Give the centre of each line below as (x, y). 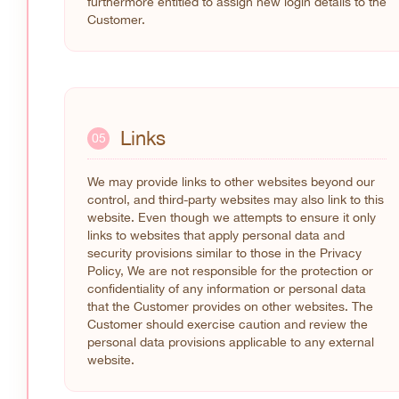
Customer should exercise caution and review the (228, 325)
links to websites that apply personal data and (216, 236)
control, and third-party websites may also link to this (236, 200)
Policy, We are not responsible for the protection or (230, 271)
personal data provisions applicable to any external (231, 342)
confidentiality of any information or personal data (227, 289)
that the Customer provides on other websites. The (230, 307)
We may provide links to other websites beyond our (231, 182)
